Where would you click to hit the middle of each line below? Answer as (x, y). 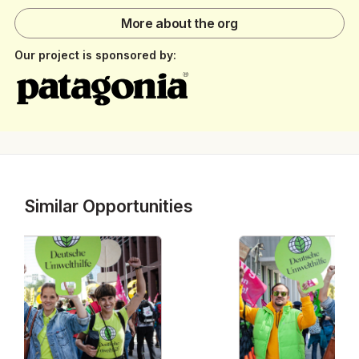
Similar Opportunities (109, 206)
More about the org (179, 24)
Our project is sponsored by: (95, 55)
